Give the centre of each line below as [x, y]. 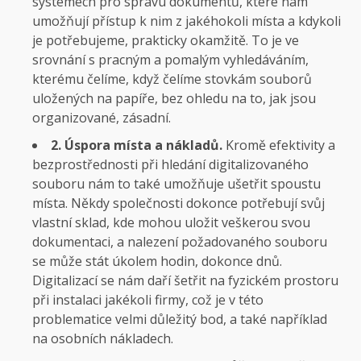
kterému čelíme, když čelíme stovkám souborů [172, 79]
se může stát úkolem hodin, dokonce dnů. [157, 261]
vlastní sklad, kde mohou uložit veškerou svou [171, 222]
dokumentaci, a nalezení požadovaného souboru [180, 241]
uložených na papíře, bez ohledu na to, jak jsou [174, 98]
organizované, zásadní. [102, 117]
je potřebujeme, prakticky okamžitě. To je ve [166, 40]
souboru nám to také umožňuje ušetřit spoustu [176, 183]
